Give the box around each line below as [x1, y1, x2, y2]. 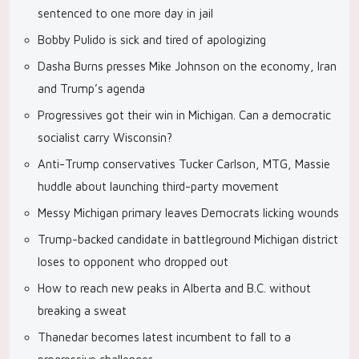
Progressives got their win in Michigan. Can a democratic [38, 108, 331, 122]
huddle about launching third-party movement [38, 179, 279, 193]
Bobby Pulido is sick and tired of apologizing [38, 33, 266, 46]
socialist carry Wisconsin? [38, 131, 172, 144]
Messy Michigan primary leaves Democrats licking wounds [38, 206, 339, 220]
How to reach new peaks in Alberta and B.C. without [38, 281, 311, 295]
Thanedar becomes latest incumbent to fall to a [38, 330, 291, 344]
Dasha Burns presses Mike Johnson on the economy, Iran [38, 59, 337, 73]
